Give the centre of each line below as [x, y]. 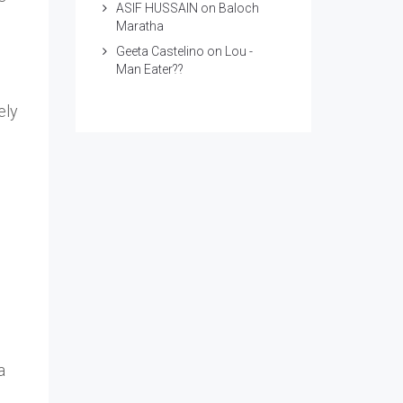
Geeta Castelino [160, 51]
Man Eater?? [149, 69]
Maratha [141, 26]
